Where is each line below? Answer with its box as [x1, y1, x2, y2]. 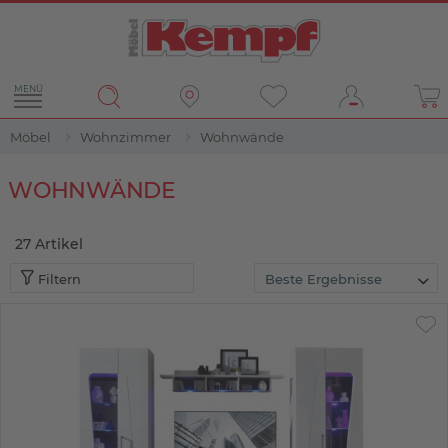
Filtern [34, 271, 81, 287]
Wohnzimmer [80, 129, 171, 145]
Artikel [35, 235, 83, 253]
